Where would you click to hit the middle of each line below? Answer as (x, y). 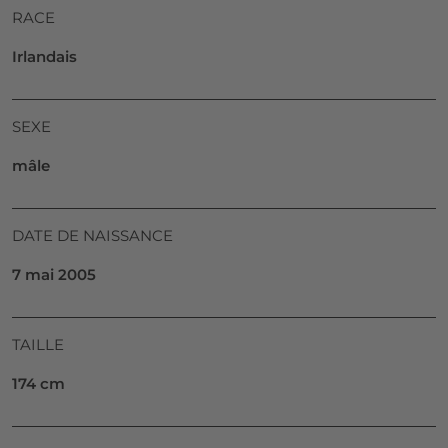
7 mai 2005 (54, 275)
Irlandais (44, 57)
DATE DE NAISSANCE (92, 236)
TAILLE (38, 345)
